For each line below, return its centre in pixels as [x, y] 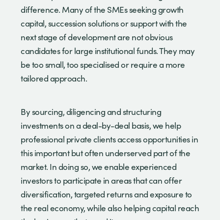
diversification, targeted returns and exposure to [106, 194]
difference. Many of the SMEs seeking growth [102, 9]
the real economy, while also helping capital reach [110, 208]
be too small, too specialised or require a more [103, 64]
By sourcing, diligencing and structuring [91, 111]
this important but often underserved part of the [105, 153]
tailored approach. [55, 78]
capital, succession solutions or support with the [104, 23]
